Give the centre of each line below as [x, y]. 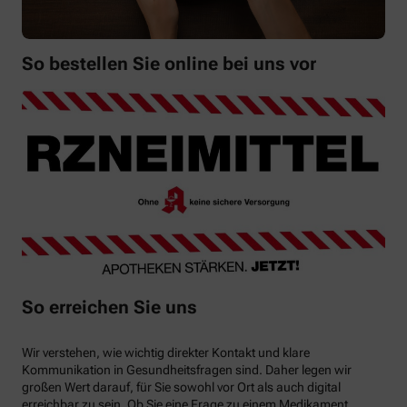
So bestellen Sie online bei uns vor [169, 64]
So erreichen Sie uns [109, 307]
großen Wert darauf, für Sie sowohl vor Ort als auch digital [181, 387]
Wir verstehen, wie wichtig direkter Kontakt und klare [166, 353]
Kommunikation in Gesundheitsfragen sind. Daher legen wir [187, 370]
